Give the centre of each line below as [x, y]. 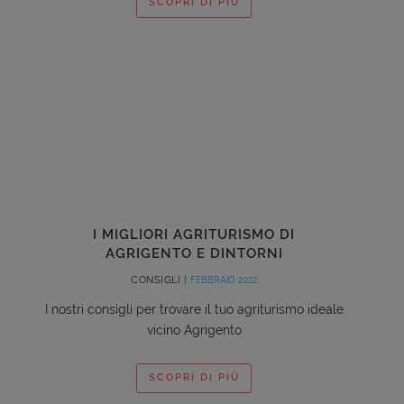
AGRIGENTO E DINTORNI [194, 253]
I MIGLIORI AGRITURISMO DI [194, 234]
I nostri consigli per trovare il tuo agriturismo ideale [194, 309]
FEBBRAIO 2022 [223, 280]
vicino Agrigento [194, 330]
